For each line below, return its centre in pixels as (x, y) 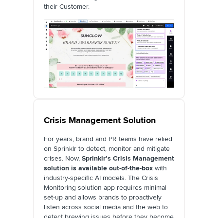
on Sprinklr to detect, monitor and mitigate (107, 148)
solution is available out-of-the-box (99, 168)
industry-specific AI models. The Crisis (101, 178)
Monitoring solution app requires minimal (105, 187)
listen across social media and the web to (106, 207)
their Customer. (67, 7)
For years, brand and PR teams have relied (108, 139)
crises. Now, (63, 158)
